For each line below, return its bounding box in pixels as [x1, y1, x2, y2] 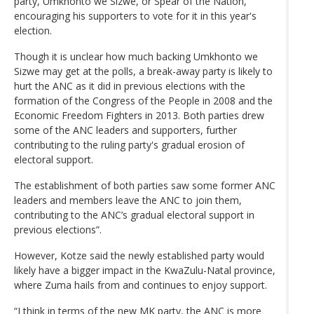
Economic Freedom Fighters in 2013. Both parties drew [14, 108, 264, 122]
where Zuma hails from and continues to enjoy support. [14, 278, 267, 292]
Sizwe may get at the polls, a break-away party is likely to [14, 64, 273, 78]
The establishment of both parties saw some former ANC [14, 178, 275, 192]
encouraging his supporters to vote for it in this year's [14, 8, 257, 22]
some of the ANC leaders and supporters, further [14, 123, 237, 137]
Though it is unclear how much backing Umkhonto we [14, 49, 258, 63]
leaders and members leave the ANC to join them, [14, 193, 242, 207]
